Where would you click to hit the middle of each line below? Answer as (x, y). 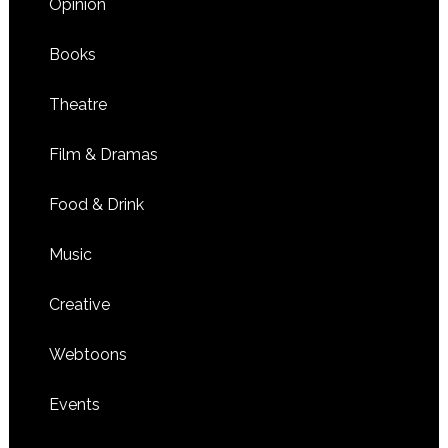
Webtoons (87, 355)
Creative (79, 305)
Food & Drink (96, 205)
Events (74, 405)
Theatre (77, 105)
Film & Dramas (103, 155)
